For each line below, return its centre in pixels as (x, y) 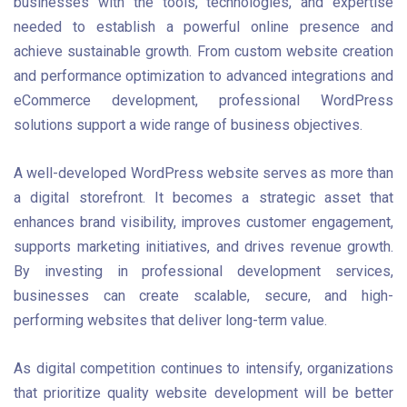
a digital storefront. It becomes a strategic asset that (203, 198)
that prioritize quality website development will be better (203, 393)
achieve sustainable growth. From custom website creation (203, 51)
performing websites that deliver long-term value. (170, 321)
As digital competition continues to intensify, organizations (203, 369)
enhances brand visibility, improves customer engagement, (203, 223)
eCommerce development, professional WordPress (203, 100)
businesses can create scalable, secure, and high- (203, 296)
